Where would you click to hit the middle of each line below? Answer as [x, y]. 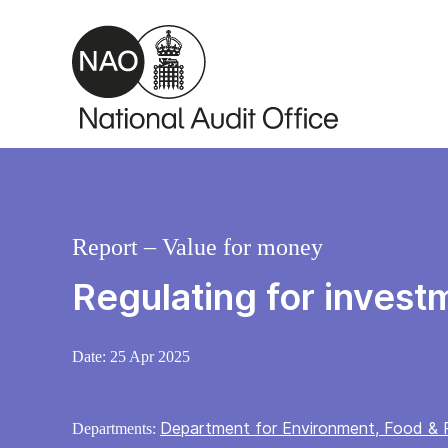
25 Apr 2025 [150, 357]
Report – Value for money [197, 247]
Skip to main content [93, 20]
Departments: [116, 429]
